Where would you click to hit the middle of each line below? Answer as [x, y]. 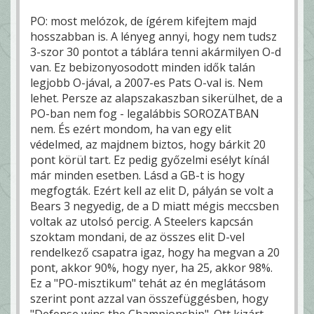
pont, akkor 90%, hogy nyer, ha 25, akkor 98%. [151, 268]
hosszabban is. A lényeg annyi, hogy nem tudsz [153, 37]
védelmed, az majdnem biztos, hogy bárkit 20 [148, 145]
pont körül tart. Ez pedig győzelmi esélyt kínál [150, 160]
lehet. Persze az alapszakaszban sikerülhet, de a [156, 98]
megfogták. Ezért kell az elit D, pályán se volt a [152, 191]
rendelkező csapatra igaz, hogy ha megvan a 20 [155, 253]
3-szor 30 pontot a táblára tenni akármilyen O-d [156, 52]
